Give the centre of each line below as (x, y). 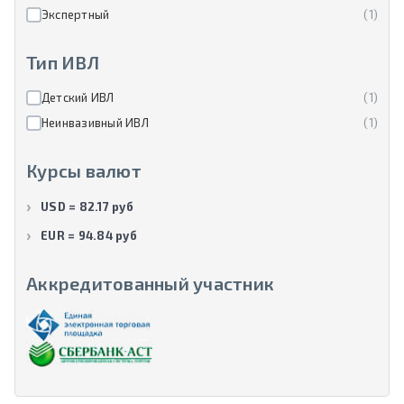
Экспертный (75, 14)
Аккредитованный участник (150, 284)
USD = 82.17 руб (87, 207)
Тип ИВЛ (63, 62)
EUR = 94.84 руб (89, 236)
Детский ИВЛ (78, 98)
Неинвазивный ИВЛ (95, 123)
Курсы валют (84, 171)
